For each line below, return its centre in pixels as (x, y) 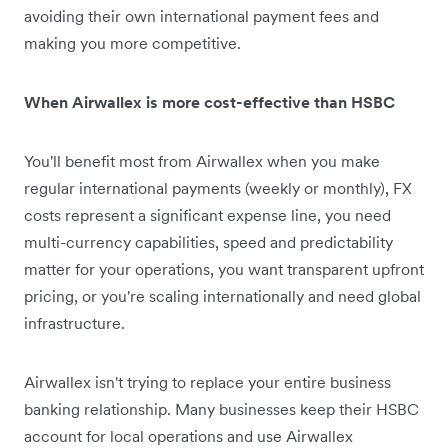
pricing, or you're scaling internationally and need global (222, 296)
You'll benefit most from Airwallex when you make (202, 161)
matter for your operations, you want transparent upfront (224, 269)
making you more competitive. (132, 43)
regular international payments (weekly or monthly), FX (218, 188)
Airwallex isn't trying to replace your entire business (207, 382)
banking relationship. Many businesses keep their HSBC (221, 409)
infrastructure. (74, 323)
